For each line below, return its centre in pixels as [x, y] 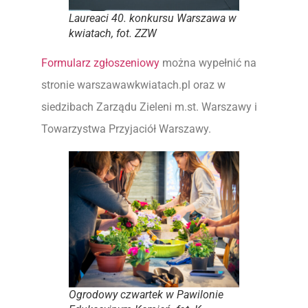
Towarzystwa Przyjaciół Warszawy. [126, 129]
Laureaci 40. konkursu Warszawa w [153, 18]
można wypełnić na [208, 63]
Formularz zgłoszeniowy [100, 63]
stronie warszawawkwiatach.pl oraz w [133, 85]
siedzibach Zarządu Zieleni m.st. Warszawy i [149, 107]
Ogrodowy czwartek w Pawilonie [146, 295]
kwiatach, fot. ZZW [113, 33]
